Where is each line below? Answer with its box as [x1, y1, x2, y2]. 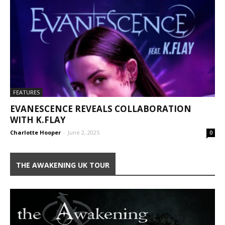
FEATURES [13, 88, 40, 96]
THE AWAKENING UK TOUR [16, 160, 109, 170]
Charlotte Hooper [10, 129, 61, 137]
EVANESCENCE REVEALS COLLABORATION [10, 103, 191, 115]
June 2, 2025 [68, 129, 99, 137]
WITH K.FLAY [10, 114, 66, 126]
